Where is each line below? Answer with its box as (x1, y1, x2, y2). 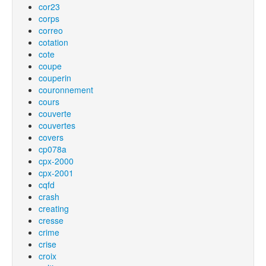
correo (39, 24, 63, 36)
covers (39, 131, 64, 143)
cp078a (39, 143, 66, 155)
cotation (39, 36, 68, 48)
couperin (39, 72, 71, 84)
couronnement (39, 84, 93, 96)
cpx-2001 (39, 167, 74, 179)
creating (39, 202, 69, 214)
